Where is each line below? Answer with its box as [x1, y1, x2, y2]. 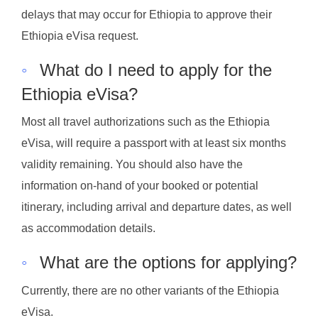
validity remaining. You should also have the [21, 158, 243, 171]
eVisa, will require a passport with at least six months [21, 137, 286, 150]
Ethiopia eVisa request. [21, 29, 138, 42]
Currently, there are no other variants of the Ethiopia [21, 285, 279, 297]
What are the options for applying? [40, 253, 297, 273]
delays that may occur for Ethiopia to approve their [21, 8, 272, 21]
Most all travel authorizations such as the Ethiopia [21, 116, 270, 128]
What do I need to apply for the [40, 60, 272, 79]
